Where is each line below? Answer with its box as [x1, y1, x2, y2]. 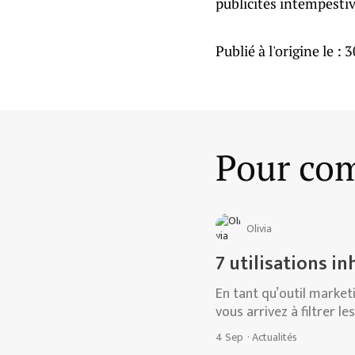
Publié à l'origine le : [216, 41, 345, 60]
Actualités [252, 328, 297, 346]
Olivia [246, 219, 272, 238]
